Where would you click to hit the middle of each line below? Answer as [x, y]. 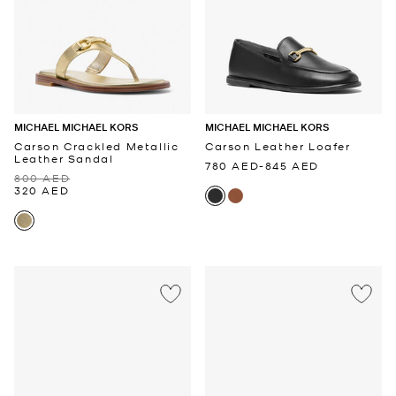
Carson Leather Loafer [278, 145]
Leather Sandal [64, 158]
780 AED [232, 165]
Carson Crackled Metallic [97, 145]
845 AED [292, 165]
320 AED [42, 190]
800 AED [42, 177]
